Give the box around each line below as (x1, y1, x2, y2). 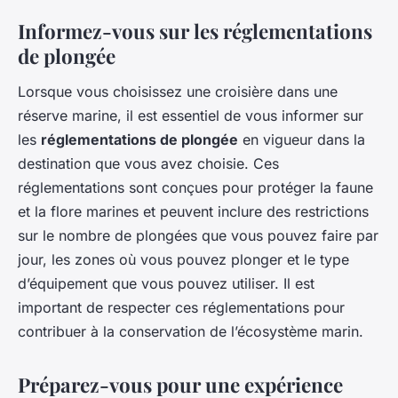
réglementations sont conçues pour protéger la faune (18, 178, 373, 196)
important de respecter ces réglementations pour (18, 298, 345, 316)
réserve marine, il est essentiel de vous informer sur (18, 106, 363, 124)
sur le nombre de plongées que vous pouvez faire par (18, 226, 378, 244)
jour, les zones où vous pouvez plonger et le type (18, 250, 349, 268)
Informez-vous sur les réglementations (18, 17, 372, 44)
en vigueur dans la (238, 130, 365, 148)
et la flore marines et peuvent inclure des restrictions (18, 202, 369, 220)
